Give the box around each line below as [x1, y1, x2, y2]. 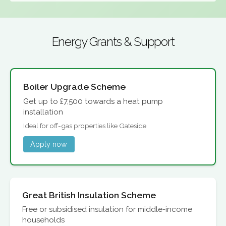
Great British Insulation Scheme [22, 189, 156, 200]
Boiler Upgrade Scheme [23, 81, 126, 92]
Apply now [30, 140, 68, 149]
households [22, 215, 65, 225]
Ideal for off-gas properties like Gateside [23, 121, 146, 130]
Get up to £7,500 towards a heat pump [23, 97, 163, 106]
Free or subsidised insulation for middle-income [22, 205, 192, 214]
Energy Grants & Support [51, 34, 175, 49]
